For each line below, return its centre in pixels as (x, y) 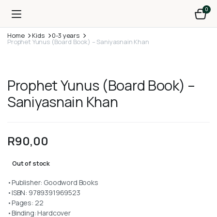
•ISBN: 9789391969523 (44, 192)
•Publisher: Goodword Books (53, 182)
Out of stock (31, 163)
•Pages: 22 (25, 202)
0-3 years (66, 35)
